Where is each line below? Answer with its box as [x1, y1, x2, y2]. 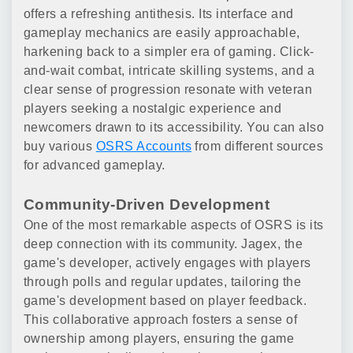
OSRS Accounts [95, 139, 192, 154]
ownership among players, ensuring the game [24, 332, 295, 346]
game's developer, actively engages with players [24, 256, 311, 270]
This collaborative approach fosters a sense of [24, 313, 298, 327]
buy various [24, 139, 96, 154]
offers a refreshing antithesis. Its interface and [24, 7, 294, 21]
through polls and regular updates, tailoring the [24, 275, 302, 289]
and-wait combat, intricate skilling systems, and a [24, 64, 315, 78]
